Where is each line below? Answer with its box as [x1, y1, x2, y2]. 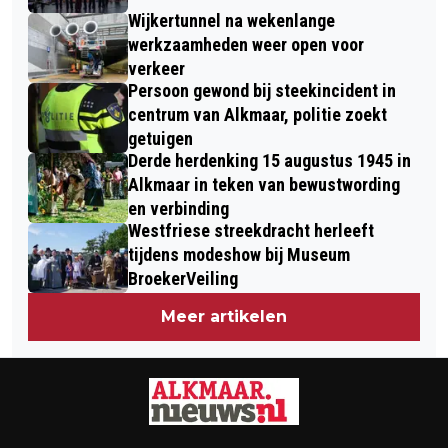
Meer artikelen [161, 306, 287, 326]
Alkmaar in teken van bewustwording [128, 173, 400, 195]
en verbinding [128, 197, 229, 219]
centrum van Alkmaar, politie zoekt [128, 103, 387, 125]
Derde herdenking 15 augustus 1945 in [128, 149, 411, 171]
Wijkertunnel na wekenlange [128, 9, 335, 31]
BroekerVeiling [128, 267, 238, 289]
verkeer [128, 57, 185, 79]
